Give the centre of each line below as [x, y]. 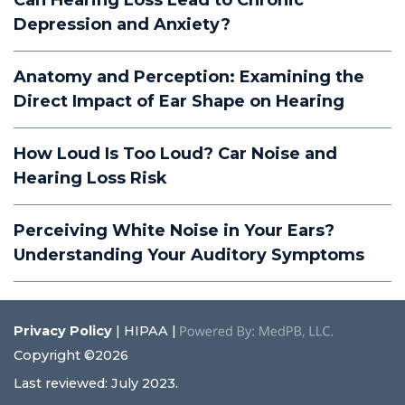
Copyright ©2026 [71, 356]
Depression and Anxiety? [122, 25]
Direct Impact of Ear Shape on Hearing [179, 102]
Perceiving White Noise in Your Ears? [174, 231]
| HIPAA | [146, 331]
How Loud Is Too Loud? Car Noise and [175, 154]
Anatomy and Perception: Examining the [189, 77]
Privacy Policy [63, 331]
